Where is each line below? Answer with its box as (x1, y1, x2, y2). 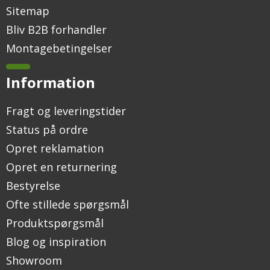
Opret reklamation (6, 141, 104, 156)
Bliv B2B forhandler (6, 22, 107, 37)
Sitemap (6, 4, 49, 19)
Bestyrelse (6, 178, 60, 193)
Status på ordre (6, 122, 88, 137)
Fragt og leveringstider (6, 104, 126, 119)
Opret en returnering (6, 160, 117, 175)
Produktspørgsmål (6, 216, 104, 231)
